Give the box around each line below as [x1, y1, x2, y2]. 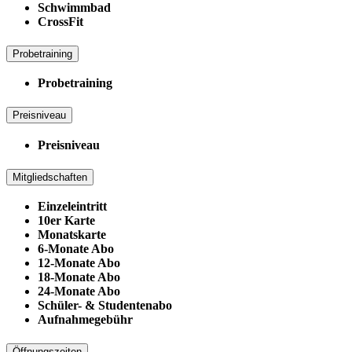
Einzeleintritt [38, 200, 107, 214]
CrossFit [38, 15, 83, 29]
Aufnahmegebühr [38, 313, 133, 327]
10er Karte [38, 214, 95, 228]
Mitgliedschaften [13, 170, 87, 183]
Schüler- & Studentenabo [38, 299, 172, 313]
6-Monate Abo [38, 242, 114, 256]
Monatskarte [38, 228, 106, 242]
